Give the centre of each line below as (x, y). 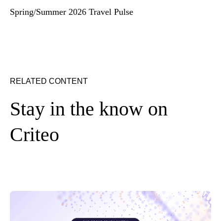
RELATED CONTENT (49, 81)
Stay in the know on (89, 109)
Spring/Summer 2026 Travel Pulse (72, 12)
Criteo (35, 134)
